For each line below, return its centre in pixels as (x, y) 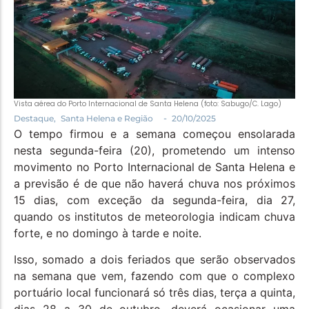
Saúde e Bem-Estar (65, 56)
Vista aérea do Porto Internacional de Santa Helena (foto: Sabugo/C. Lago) (148, 104)
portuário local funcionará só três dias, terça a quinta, (154, 293)
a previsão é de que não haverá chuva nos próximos (154, 184)
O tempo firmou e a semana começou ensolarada (154, 134)
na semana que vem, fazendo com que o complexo (154, 276)
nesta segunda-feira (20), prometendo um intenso (154, 151)
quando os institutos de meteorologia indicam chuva (154, 217)
